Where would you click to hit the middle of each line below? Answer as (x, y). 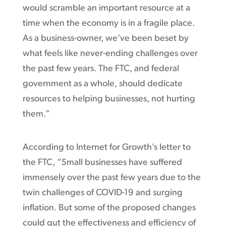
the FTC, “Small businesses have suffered (102, 162)
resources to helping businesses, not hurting (109, 99)
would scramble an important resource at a (106, 8)
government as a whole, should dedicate (102, 84)
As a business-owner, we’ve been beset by (105, 38)
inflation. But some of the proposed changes (109, 208)
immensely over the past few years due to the (111, 178)
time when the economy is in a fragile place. (108, 23)
